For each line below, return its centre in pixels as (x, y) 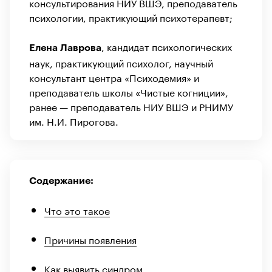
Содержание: (61, 181)
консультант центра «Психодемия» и (114, 76)
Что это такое (77, 209)
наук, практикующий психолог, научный (121, 62)
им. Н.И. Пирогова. (74, 120)
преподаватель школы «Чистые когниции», (129, 91)
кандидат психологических (169, 46)
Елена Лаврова (65, 48)
